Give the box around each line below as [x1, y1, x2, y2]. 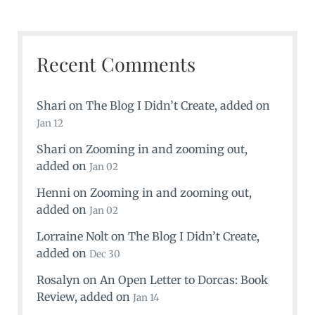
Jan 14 [132, 291, 159, 304]
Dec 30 [89, 247, 120, 260]
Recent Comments [36, 51, 195, 77]
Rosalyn [36, 272, 80, 287]
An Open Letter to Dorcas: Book [99, 272, 268, 287]
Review [36, 289, 75, 304]
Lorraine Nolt [36, 229, 108, 243]
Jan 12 [36, 117, 63, 129]
